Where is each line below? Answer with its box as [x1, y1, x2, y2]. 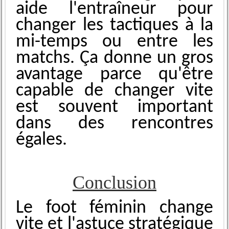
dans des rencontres [15, 114, 214, 133]
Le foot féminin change [15, 199, 214, 218]
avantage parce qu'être [15, 65, 214, 84]
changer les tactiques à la [15, 16, 214, 35]
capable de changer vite [15, 82, 214, 101]
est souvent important [15, 98, 214, 117]
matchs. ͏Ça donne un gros [15, 49, 214, 68]
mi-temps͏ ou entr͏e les [15, 33, 214, 52]
